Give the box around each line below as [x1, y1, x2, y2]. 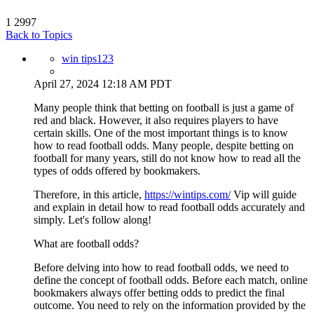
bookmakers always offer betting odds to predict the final [34, 286, 285, 299]
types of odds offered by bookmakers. [34, 164, 200, 177]
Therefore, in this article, [34, 188, 144, 200]
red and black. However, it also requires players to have [34, 114, 278, 126]
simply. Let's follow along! [34, 213, 151, 226]
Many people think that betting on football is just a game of [34, 101, 294, 114]
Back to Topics [6, 28, 72, 41]
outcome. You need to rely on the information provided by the [34, 299, 306, 311]
